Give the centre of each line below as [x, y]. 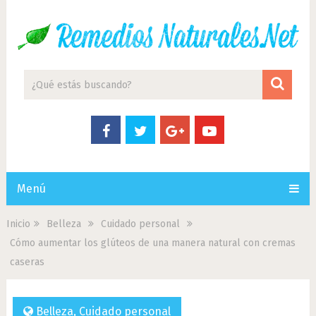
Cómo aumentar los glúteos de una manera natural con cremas [152, 243]
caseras [27, 262]
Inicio [18, 224]
